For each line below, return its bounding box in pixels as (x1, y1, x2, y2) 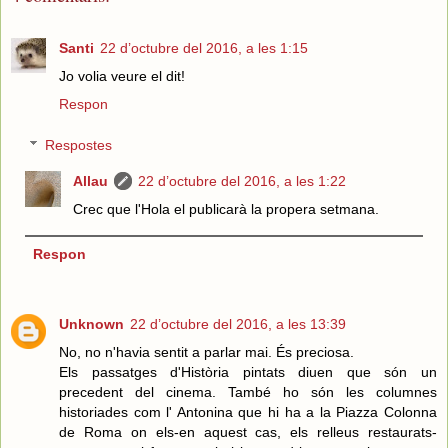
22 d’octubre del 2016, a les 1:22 (138, 173, 347, 190)
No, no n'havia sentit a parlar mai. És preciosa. (59, 344, 354, 361)
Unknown (59, 316, 124, 333)
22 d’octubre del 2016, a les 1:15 (100, 39, 308, 56)
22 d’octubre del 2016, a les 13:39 (130, 316, 346, 333)
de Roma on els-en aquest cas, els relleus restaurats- (59, 424, 437, 441)
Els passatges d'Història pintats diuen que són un (59, 364, 437, 381)
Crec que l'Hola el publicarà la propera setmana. (73, 201, 380, 218)
